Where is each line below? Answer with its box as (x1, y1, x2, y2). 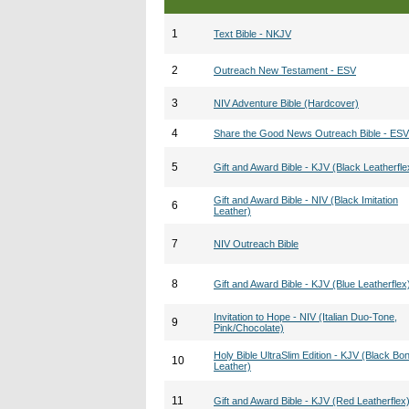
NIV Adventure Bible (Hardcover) (214, 98, 359, 109)
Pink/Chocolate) (214, 322, 284, 333)
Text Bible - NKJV (214, 28, 291, 39)
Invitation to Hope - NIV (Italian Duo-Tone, (214, 311, 397, 322)
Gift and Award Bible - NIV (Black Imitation (214, 194, 398, 205)
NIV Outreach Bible (214, 238, 299, 249)
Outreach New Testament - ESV (214, 65, 356, 76)
